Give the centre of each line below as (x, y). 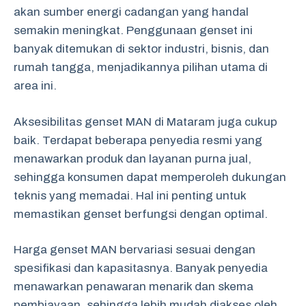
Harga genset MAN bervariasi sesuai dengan (135, 250)
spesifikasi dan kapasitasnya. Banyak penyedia (141, 268)
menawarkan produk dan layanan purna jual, (133, 158)
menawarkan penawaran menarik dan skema (134, 287)
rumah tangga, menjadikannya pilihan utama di (141, 67)
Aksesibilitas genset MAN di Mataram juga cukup (145, 122)
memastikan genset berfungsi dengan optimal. (141, 214)
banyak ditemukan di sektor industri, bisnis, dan (141, 49)
